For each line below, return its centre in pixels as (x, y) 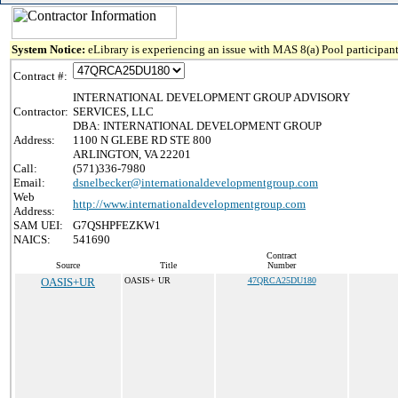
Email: (29, 183)
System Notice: (50, 49)
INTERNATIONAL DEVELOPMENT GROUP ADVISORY (211, 97)
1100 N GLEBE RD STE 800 (142, 140)
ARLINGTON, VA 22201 (132, 154)
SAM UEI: (38, 225)
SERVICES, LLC (113, 111)
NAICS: (32, 239)
